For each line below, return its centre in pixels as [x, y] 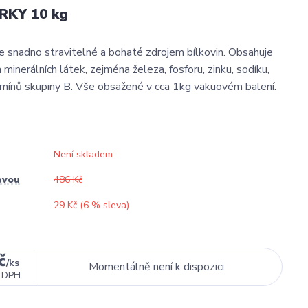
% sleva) [109, 205]
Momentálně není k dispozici [157, 267]
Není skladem [83, 154]
